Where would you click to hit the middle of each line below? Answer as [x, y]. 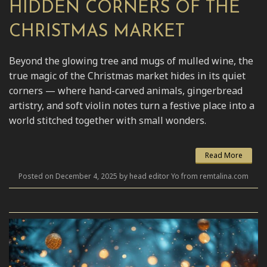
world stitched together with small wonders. [108, 120]
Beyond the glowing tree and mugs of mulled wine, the [131, 60]
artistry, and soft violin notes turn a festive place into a [132, 105]
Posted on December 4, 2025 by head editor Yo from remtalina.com [133, 176]
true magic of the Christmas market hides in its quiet [127, 75]
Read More [224, 155]
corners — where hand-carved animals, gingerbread [126, 90]
